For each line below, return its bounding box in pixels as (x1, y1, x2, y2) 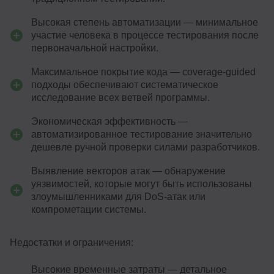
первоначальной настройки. (31, 43, 158, 54)
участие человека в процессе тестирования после (31, 30, 259, 41)
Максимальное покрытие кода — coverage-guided (31, 67, 256, 78)
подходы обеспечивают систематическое (31, 80, 218, 91)
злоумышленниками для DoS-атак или (31, 191, 206, 202)
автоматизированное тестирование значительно (31, 129, 252, 140)
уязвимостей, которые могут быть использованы (31, 179, 252, 190)
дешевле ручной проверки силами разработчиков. (31, 142, 260, 153)
